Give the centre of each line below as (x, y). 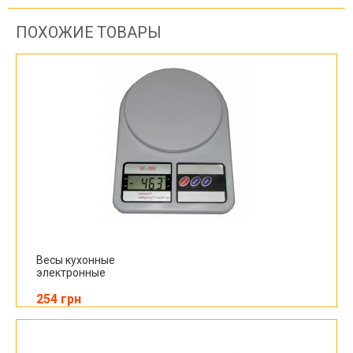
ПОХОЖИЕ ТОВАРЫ (89, 33)
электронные (71, 273)
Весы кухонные (76, 260)
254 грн (59, 299)
